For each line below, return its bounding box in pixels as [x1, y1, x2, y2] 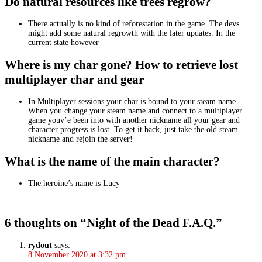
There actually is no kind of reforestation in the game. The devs [28, 19, 239, 29]
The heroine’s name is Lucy [28, 179, 120, 188]
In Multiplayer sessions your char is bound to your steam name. [28, 97, 238, 106]
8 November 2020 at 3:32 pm [28, 250, 126, 259]
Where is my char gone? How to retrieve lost [5, 57, 238, 72]
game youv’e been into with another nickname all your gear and [28, 116, 240, 125]
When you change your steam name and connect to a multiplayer [28, 106, 242, 116]
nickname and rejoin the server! [28, 135, 133, 144]
